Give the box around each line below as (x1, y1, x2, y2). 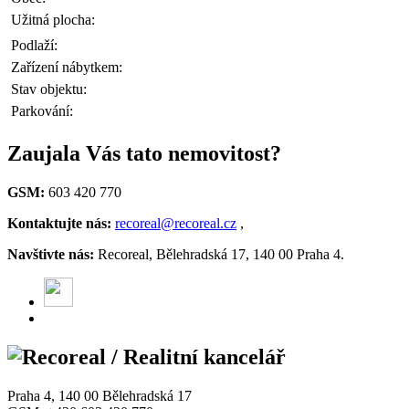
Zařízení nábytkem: (11, 59, 122, 76)
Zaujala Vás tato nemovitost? (7, 142, 281, 166)
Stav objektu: (11, 81, 87, 98)
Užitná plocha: (11, 12, 95, 28)
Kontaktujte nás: (7, 215, 111, 231)
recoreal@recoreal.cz (115, 215, 236, 231)
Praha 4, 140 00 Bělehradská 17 (7, 387, 192, 404)
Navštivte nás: (7, 246, 94, 262)
